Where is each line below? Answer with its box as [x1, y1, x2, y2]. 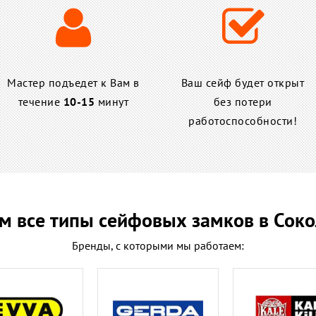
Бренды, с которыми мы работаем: [72, 238, 244, 253]
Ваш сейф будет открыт [181, 75, 305, 90]
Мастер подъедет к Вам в [7, 75, 140, 90]
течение [18, 95, 63, 109]
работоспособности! [188, 114, 297, 128]
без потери [213, 95, 272, 109]
